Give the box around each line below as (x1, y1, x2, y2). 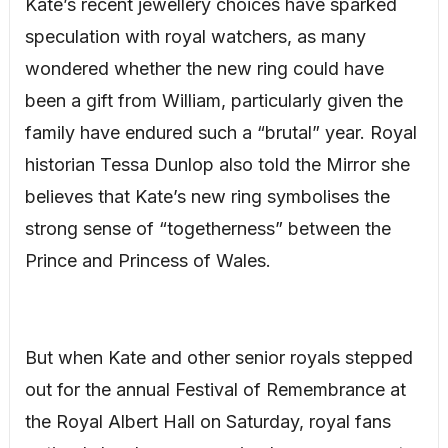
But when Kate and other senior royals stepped (24, 347, 413, 369)
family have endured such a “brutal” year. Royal (24, 122, 417, 144)
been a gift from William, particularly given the (24, 90, 403, 112)
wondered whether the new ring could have (24, 58, 384, 80)
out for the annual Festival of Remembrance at (24, 379, 406, 401)
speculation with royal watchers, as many (24, 26, 366, 48)
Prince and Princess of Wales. (24, 250, 271, 272)
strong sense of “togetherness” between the (24, 218, 391, 240)
